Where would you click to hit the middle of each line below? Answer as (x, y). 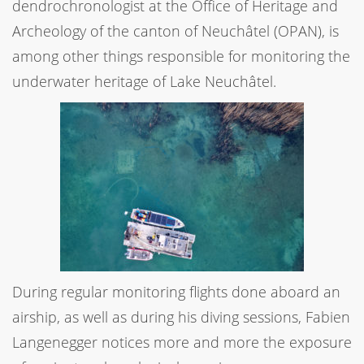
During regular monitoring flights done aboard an (176, 291)
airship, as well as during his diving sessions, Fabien (181, 316)
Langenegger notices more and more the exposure (182, 342)
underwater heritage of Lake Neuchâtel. (144, 81)
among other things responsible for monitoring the (181, 56)
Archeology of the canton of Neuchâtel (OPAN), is (175, 30)
